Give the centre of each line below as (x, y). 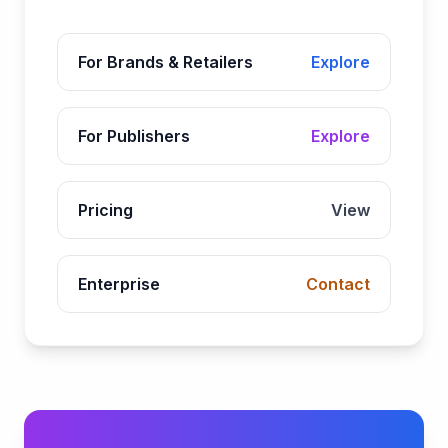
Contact (338, 284)
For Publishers (134, 136)
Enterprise (119, 284)
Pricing (105, 210)
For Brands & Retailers (165, 62)
